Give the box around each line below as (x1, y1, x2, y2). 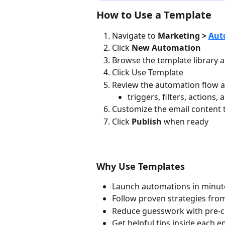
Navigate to (112, 30, 158, 41)
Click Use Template (112, 67, 183, 78)
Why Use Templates (96, 160, 185, 172)
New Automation (132, 42, 201, 54)
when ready (162, 116, 208, 127)
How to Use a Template (96, 8, 211, 22)
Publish (132, 116, 162, 127)
